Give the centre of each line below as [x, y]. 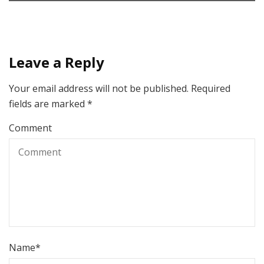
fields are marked [48, 103]
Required [211, 88]
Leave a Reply [57, 62]
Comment [30, 128]
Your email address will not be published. [99, 88]
